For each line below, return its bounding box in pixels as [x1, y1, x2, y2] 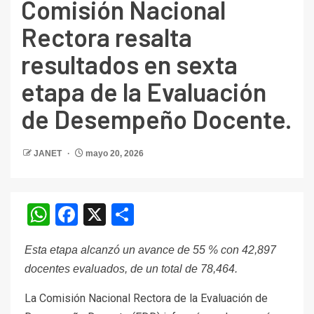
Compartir [134, 201, 233, 228]
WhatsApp [50, 201, 151, 228]
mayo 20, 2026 [83, 149, 144, 159]
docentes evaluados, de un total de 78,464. [25, 263, 238, 275]
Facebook [78, 201, 171, 228]
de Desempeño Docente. [21, 104, 292, 135]
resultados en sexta [21, 49, 238, 80]
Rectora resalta [21, 22, 192, 53]
